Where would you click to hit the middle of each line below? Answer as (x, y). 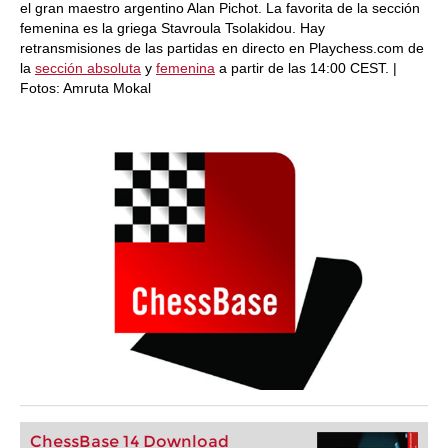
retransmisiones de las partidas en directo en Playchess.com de (222, 48)
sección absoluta (88, 68)
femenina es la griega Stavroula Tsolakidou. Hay (172, 28)
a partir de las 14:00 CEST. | (306, 68)
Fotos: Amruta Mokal (85, 88)
